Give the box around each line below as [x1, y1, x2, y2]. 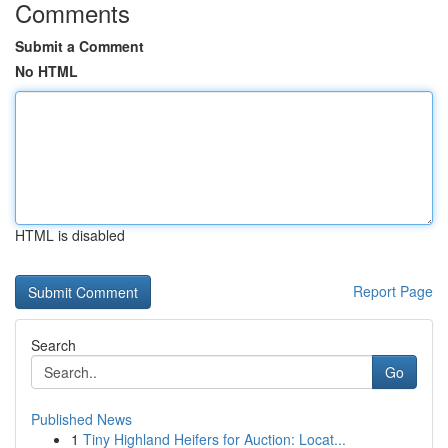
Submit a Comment [15, 36, 144, 56]
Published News [31, 409, 132, 429]
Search [31, 335, 76, 355]
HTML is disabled [15, 225, 125, 245]
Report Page [353, 281, 433, 301]
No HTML [15, 61, 78, 81]
